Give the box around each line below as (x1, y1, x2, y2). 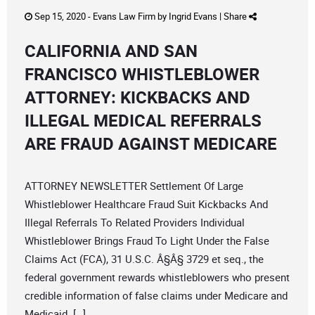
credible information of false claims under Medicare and (25, 288, 288, 303)
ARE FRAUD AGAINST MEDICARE (25, 132, 277, 155)
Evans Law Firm (93, 10, 155, 23)
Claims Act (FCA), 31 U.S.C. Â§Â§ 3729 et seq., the (25, 252, 264, 266)
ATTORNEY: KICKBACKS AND (25, 86, 250, 109)
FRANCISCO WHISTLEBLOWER (25, 63, 259, 86)
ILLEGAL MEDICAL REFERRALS (25, 109, 262, 132)
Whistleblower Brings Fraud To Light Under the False (25, 233, 269, 248)
